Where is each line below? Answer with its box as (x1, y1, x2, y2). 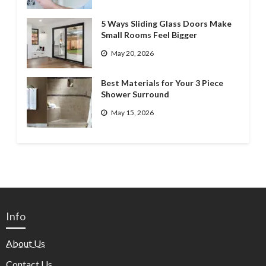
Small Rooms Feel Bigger (100, 30, 197, 40)
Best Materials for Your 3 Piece (100, 78, 223, 88)
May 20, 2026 (110, 48, 154, 58)
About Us (6, 237, 45, 249)
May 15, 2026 (110, 107, 154, 117)
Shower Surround (100, 89, 169, 100)
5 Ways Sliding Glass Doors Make (100, 18, 232, 29)
